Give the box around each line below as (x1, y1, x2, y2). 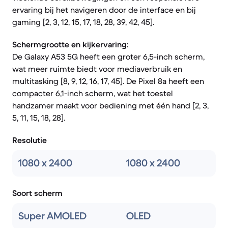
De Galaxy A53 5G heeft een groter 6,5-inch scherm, (12, 51, 205, 62)
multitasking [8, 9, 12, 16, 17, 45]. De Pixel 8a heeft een (12, 76, 204, 86)
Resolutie (12, 135, 47, 145)
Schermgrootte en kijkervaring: (12, 39, 129, 49)
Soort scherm (12, 188, 63, 198)
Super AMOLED (18, 210, 87, 222)
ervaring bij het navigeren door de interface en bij (12, 5, 196, 15)
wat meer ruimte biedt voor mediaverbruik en (12, 64, 182, 74)
